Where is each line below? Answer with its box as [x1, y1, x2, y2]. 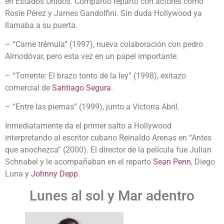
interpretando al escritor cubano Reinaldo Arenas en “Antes [5, 133, 211, 143]
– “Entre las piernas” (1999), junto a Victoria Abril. [5, 102, 179, 112]
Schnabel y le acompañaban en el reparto [5, 157, 153, 167]
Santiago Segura [52, 82, 111, 92]
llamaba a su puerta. [5, 20, 77, 30]
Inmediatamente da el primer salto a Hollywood [5, 121, 171, 131]
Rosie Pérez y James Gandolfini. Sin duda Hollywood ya [5, 8, 202, 18]
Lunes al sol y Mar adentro [29, 187, 194, 204]
